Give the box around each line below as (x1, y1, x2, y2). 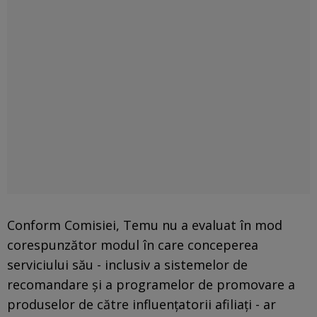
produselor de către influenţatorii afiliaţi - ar (7, 295, 276, 313)
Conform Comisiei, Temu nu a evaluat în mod (7, 216, 282, 234)
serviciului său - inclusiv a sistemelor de (7, 255, 248, 273)
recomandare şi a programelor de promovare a (7, 275, 295, 293)
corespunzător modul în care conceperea (7, 236, 258, 253)
